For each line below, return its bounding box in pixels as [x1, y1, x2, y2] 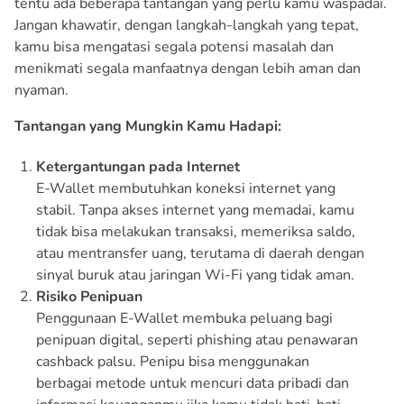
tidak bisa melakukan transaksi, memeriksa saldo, [36, 221, 355, 242]
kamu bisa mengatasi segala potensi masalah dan [14, 36, 334, 57]
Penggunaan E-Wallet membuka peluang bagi [36, 308, 333, 328]
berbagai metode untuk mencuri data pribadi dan [36, 372, 349, 393]
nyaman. [14, 79, 69, 100]
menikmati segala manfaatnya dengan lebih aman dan [14, 58, 361, 78]
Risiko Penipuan [36, 286, 142, 307]
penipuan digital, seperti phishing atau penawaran [36, 329, 358, 350]
